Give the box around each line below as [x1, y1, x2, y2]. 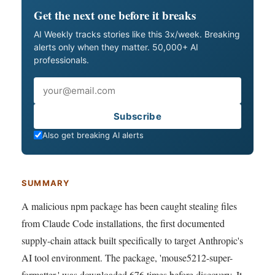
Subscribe [114, 110, 161, 122]
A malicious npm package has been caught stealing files [21, 199, 237, 212]
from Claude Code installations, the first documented [21, 216, 225, 230]
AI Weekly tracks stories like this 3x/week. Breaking [34, 28, 240, 39]
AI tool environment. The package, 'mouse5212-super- [21, 250, 233, 264]
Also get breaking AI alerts [42, 130, 144, 140]
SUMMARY [21, 177, 70, 188]
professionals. [34, 54, 89, 65]
